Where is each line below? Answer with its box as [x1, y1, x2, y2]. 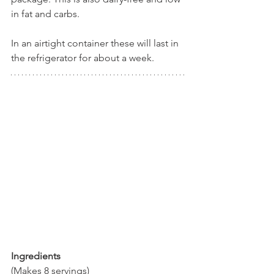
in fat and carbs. [11, 8, 82, 20]
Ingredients [11, 250, 61, 262]
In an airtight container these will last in [11, 37, 181, 50]
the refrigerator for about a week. [11, 52, 154, 64]
